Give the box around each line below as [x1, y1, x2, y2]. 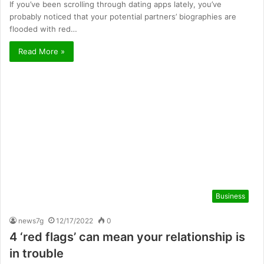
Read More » [18, 47, 65, 57]
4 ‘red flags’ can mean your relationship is [9, 230, 245, 245]
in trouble [9, 246, 64, 261]
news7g [18, 216, 44, 226]
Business [216, 192, 245, 201]
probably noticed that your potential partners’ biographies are [9, 12, 236, 22]
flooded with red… [9, 24, 77, 34]
